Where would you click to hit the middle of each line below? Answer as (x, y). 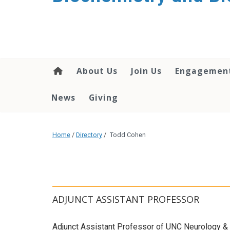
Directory (89, 135)
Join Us (146, 71)
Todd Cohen (128, 135)
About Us (97, 71)
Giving (103, 97)
